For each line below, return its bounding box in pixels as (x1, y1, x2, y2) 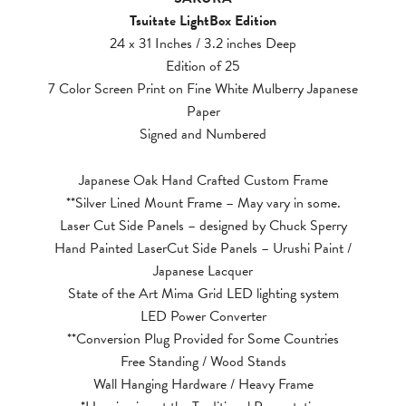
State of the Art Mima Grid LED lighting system (67, 283, 339, 304)
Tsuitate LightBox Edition (130, 10, 276, 32)
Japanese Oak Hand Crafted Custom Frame (78, 169, 328, 191)
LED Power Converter (140, 305, 266, 327)
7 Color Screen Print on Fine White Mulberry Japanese (48, 78, 358, 100)
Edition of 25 (166, 55, 240, 77)
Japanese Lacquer (153, 260, 253, 282)
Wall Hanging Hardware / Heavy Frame (92, 373, 314, 395)
